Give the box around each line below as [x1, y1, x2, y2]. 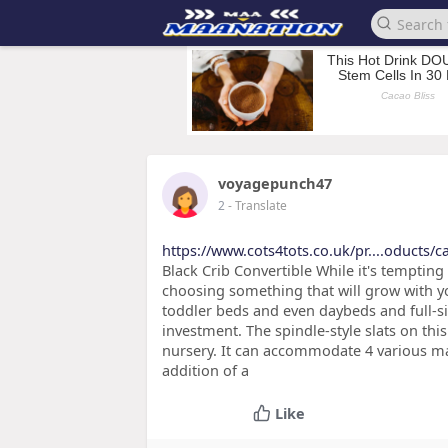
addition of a [162, 360, 249, 380]
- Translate [228, 197, 287, 214]
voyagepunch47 [218, 173, 332, 193]
